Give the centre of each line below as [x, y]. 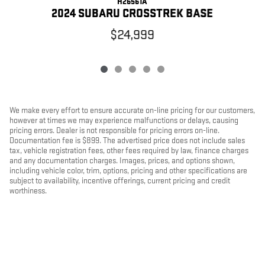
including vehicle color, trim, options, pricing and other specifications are [128, 170]
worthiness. [28, 190]
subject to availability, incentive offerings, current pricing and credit [120, 180]
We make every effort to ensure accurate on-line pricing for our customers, [132, 110]
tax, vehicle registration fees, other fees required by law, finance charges [129, 150]
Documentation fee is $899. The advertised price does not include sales [127, 140]
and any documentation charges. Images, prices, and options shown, [122, 160]
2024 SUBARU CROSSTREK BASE [132, 13]
